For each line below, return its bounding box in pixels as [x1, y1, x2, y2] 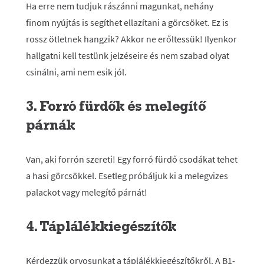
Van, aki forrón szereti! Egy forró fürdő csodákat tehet [26, 153, 237, 165]
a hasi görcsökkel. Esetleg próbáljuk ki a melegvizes [26, 170, 228, 181]
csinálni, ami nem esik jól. [26, 66, 127, 78]
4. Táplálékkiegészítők [26, 217, 177, 235]
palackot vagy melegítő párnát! [26, 186, 147, 198]
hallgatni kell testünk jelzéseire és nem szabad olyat [26, 49, 229, 61]
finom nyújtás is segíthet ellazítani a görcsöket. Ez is [26, 16, 229, 28]
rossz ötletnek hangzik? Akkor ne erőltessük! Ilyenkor [26, 33, 237, 45]
